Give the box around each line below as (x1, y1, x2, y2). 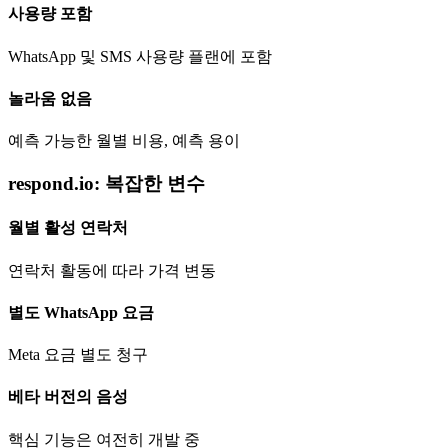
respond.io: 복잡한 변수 (8, 173, 205, 194)
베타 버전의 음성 (8, 388, 128, 406)
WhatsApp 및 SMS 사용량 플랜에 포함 (8, 47, 272, 65)
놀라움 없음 (8, 90, 92, 108)
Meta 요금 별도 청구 (8, 346, 148, 364)
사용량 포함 (8, 5, 92, 23)
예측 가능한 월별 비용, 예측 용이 (8, 132, 240, 150)
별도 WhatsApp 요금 (8, 303, 154, 321)
